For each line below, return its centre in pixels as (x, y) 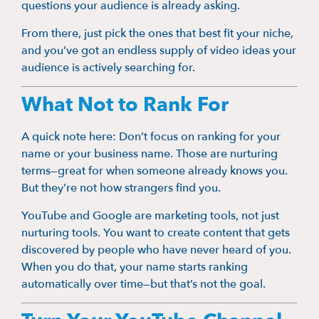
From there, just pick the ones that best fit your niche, (157, 33)
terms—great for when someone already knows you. (155, 171)
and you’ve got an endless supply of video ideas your (159, 50)
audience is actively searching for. (108, 67)
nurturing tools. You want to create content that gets (156, 232)
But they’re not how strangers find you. (121, 188)
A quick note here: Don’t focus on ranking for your (151, 137)
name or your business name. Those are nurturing (150, 154)
